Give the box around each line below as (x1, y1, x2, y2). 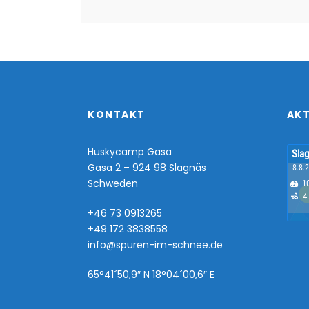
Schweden (88, 177, 138, 191)
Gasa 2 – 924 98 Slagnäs (88, 161, 206, 175)
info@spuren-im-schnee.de (88, 238, 223, 252)
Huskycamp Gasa (88, 145, 172, 159)
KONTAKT (88, 108, 146, 122)
